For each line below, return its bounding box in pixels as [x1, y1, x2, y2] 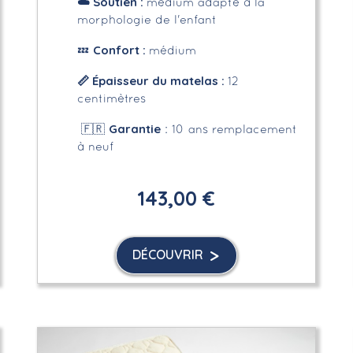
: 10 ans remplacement [160, 124, 297, 136]
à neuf [76, 141, 113, 153]
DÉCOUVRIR [132, 246, 203, 262]
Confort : [92, 42, 149, 58]
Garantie [108, 121, 161, 136]
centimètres [76, 93, 146, 105]
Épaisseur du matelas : [91, 72, 228, 88]
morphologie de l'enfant [76, 14, 217, 26]
